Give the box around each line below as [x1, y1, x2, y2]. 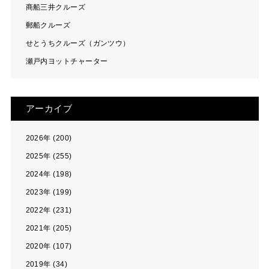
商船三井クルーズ [25, 3, 86, 11]
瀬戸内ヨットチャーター [25, 57, 108, 65]
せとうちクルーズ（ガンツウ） [25, 39, 130, 47]
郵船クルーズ [25, 21, 71, 29]
